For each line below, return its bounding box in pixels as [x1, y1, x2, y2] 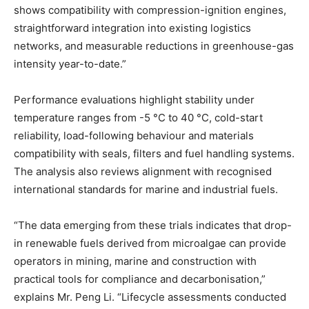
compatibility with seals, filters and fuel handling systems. [14, 146, 295, 160]
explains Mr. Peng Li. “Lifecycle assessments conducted [14, 290, 286, 303]
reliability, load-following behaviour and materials [14, 128, 254, 142]
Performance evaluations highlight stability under [14, 92, 255, 106]
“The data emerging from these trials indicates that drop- [14, 218, 292, 232]
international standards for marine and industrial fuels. [14, 182, 278, 196]
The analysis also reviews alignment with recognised [14, 164, 272, 178]
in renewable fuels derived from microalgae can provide [14, 236, 286, 250]
